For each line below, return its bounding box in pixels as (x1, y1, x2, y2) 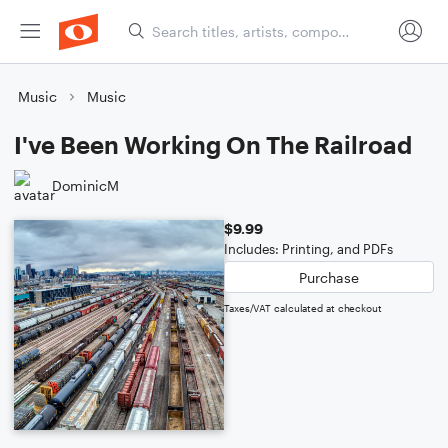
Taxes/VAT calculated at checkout (224, 302, 382, 314)
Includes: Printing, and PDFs (224, 241, 393, 257)
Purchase (299, 268, 359, 286)
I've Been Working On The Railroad (14, 130, 412, 159)
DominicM (52, 176, 119, 194)
